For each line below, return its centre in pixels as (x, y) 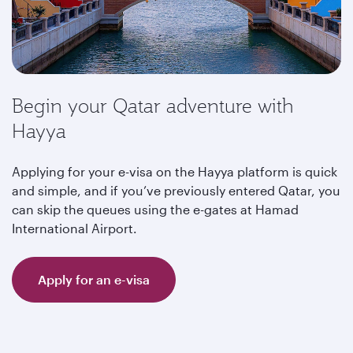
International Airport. (74, 228)
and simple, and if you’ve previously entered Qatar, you (176, 190)
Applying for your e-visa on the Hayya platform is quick (175, 171)
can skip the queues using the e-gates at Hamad (155, 209)
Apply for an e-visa (94, 279)
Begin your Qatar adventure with (153, 105)
